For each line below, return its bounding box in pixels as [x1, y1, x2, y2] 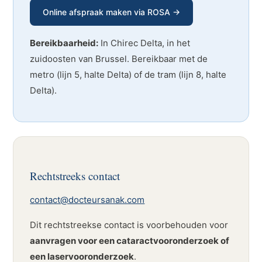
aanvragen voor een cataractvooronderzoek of [30, 235, 230, 246]
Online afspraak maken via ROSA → [43, 7, 181, 17]
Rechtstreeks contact [30, 168, 120, 183]
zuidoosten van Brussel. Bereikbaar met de [30, 53, 208, 64]
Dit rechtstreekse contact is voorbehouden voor [30, 219, 229, 230]
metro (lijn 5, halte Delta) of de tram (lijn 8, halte [30, 69, 227, 80]
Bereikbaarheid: [30, 37, 99, 49]
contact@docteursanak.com [30, 194, 145, 205]
